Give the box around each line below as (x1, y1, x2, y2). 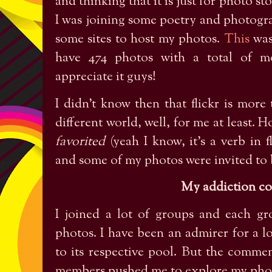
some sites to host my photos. (55, 30, 224, 49)
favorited (55, 132, 105, 151)
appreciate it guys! (55, 68, 156, 87)
